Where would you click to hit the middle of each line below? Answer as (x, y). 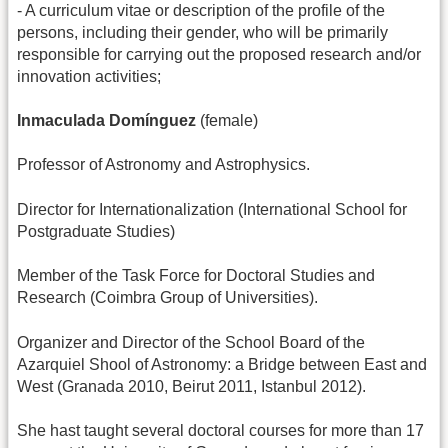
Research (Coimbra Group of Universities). (167, 298)
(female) (227, 121)
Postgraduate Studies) (96, 231)
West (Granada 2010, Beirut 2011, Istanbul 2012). (191, 386)
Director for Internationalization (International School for (212, 209)
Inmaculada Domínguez (106, 121)
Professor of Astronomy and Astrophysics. (163, 165)
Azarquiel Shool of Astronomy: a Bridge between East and (222, 364)
